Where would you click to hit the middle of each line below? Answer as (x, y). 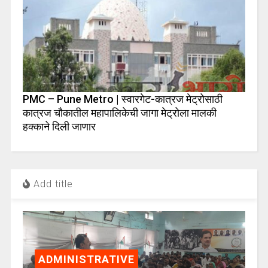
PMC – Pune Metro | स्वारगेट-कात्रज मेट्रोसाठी (122, 99)
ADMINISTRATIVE (86, 259)
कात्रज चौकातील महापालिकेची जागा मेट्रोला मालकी (119, 112)
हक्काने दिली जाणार (59, 126)
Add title (51, 184)
